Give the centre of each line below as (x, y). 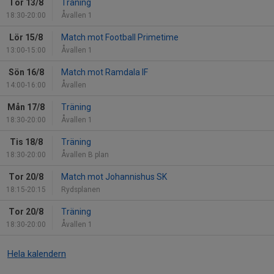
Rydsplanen (81, 190)
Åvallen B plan (85, 155)
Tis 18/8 (26, 142)
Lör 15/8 (26, 38)
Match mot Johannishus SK (114, 177)
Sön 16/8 (26, 72)
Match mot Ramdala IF (105, 72)
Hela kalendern (37, 254)
